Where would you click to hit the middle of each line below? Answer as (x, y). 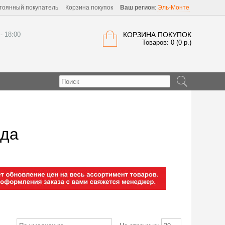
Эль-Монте (174, 8)
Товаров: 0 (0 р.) (167, 42)
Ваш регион (137, 8)
